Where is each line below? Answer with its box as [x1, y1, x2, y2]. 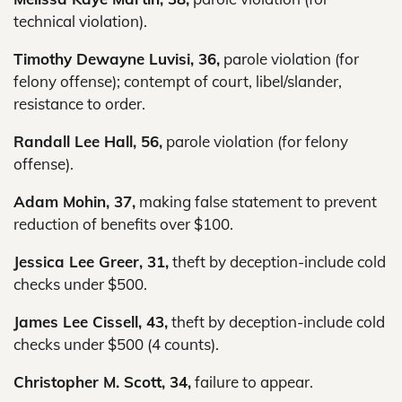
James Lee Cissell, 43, [13, 312, 168, 331]
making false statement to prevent [135, 192, 377, 211]
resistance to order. [13, 94, 145, 113]
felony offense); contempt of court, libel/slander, [13, 72, 342, 91]
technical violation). [13, 12, 147, 31]
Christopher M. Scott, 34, [13, 372, 191, 391]
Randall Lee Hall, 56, [13, 132, 162, 151]
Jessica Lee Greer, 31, [13, 252, 169, 271]
